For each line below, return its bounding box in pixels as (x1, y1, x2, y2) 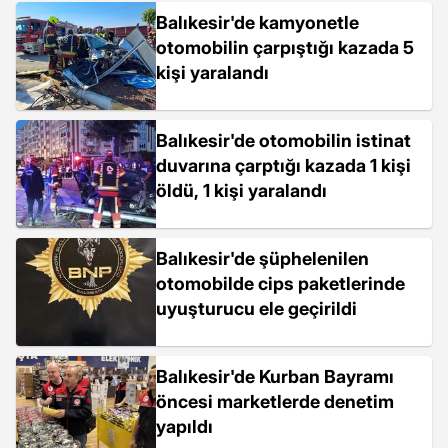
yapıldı (156, 416, 213, 437)
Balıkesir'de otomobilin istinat (156, 130, 411, 151)
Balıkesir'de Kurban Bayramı (156, 366, 394, 387)
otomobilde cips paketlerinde (156, 273, 405, 294)
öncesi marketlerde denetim (156, 391, 394, 412)
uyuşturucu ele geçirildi (156, 298, 357, 319)
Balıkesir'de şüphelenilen (156, 248, 369, 269)
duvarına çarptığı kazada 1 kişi (156, 155, 411, 176)
